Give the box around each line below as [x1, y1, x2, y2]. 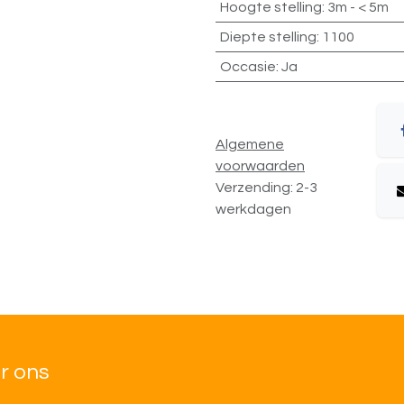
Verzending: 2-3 [216, 179, 317, 195]
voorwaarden [216, 158, 305, 173]
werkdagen [216, 201, 291, 216]
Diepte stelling [219, 30, 317, 44]
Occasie [219, 60, 276, 74]
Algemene [216, 136, 284, 151]
